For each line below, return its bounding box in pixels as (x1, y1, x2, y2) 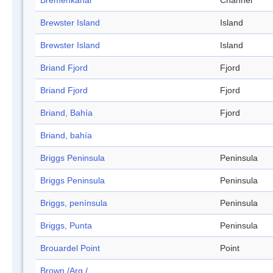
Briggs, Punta (40, 221, 92, 231)
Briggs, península (40, 198, 107, 208)
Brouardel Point (40, 243, 100, 253)
